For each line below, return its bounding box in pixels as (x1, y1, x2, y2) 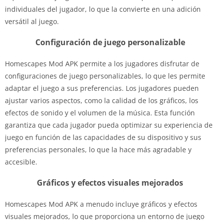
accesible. (5, 157, 37, 166)
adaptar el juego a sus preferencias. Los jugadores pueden (5, 83, 199, 93)
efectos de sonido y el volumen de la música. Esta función (5, 108, 195, 117)
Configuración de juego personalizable (35, 36, 185, 48)
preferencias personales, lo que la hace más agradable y (5, 144, 192, 154)
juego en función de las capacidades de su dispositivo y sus (5, 132, 201, 142)
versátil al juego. (5, 16, 59, 26)
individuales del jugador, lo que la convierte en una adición (5, 4, 201, 14)
